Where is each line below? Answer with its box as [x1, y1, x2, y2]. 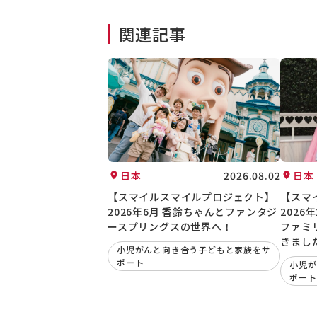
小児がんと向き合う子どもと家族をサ [117, 243, 271, 256]
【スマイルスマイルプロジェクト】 [108, 189, 275, 204]
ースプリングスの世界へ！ [108, 219, 233, 234]
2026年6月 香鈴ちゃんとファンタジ [108, 204, 278, 219]
